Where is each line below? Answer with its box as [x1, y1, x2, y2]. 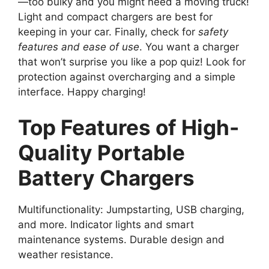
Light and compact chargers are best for [18, 10, 213, 23]
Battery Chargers [18, 165, 195, 191]
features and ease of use [18, 40, 139, 53]
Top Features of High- [18, 115, 239, 141]
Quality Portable [18, 140, 185, 166]
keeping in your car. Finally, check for [18, 25, 198, 38]
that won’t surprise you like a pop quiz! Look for [18, 55, 246, 68]
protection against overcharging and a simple [18, 70, 235, 83]
